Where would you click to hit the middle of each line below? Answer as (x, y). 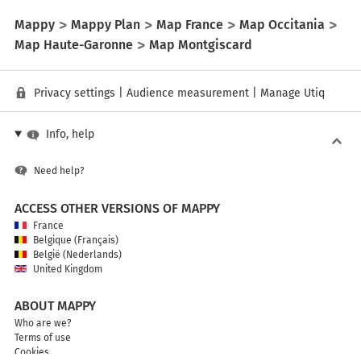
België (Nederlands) (77, 255)
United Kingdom (68, 269)
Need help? (59, 171)
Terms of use (43, 338)
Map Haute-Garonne (74, 44)
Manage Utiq (293, 93)
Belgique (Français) (76, 240)
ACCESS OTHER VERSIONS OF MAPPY (117, 208)
